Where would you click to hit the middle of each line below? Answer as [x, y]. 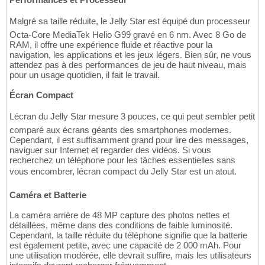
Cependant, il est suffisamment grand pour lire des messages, [129, 140]
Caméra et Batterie [48, 195]
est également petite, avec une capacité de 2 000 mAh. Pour [125, 245]
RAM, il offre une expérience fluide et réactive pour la [111, 44]
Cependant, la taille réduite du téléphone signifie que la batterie [128, 235]
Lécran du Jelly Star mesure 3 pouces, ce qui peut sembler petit [132, 116]
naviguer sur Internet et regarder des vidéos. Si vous [110, 150]
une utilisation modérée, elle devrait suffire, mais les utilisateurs [130, 255]
